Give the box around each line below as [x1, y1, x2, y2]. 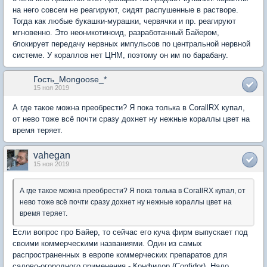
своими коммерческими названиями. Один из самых [13, 239, 202, 249]
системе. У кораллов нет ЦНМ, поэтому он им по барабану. [13, 51, 228, 60]
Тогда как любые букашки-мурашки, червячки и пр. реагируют [13, 17, 236, 26]
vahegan [33, 150, 70, 161]
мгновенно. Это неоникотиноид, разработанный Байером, [13, 28, 219, 38]
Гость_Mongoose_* [33, 74, 107, 85]
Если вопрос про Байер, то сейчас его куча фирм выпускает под [13, 228, 248, 237]
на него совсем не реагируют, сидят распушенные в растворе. [13, 5, 238, 15]
